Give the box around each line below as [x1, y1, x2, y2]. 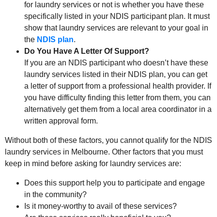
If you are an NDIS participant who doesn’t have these [24, 59, 208, 67]
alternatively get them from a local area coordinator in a [24, 105, 212, 114]
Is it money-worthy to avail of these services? [24, 202, 177, 211]
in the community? [24, 190, 87, 199]
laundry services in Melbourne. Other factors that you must [5, 148, 203, 156]
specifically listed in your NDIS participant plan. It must [24, 12, 210, 21]
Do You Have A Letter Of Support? [24, 47, 149, 56]
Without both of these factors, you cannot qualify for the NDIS [5, 136, 212, 145]
